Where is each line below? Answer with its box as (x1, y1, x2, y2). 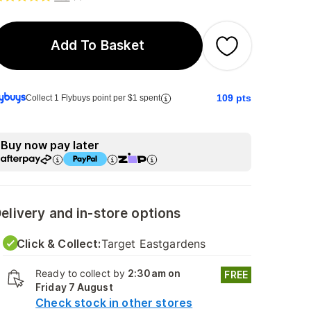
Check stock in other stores (35, 296, 193, 310)
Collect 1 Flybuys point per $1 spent (26, 93, 161, 103)
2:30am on (128, 267, 181, 279)
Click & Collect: (17, 237, 101, 251)
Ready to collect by (35, 267, 128, 279)
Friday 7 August (35, 281, 113, 293)
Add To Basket (50, 37, 145, 53)
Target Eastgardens (101, 237, 206, 251)
